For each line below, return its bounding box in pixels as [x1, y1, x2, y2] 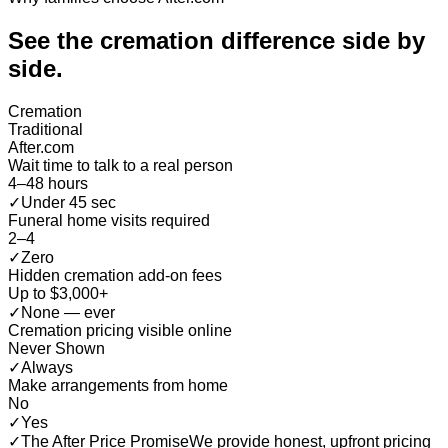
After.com [8, 138, 74, 156]
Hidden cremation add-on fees [8, 266, 222, 284]
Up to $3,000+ [8, 284, 108, 302]
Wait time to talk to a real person [8, 156, 233, 174]
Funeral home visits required [8, 211, 210, 229]
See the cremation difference [8, 26, 335, 54]
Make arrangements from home [8, 376, 228, 394]
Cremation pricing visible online [8, 321, 232, 339]
